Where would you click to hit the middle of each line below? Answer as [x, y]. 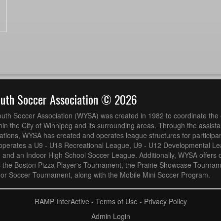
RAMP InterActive [62, 201]
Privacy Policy [165, 201]
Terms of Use [116, 201]
